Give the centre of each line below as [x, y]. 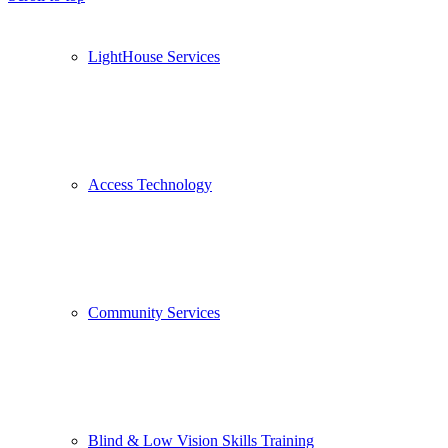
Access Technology [150, 185]
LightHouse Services [154, 57]
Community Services [154, 313]
